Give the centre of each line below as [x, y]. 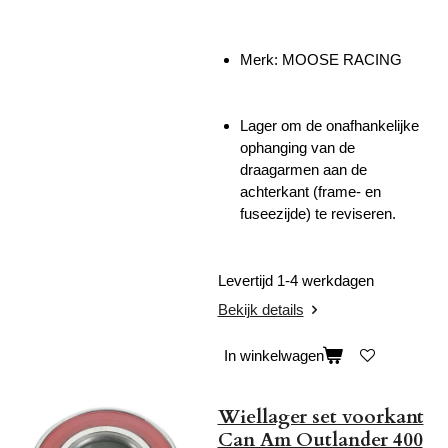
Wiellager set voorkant [320, 416]
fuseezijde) [275, 214]
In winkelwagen [273, 356]
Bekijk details [260, 310]
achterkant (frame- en [310, 192]
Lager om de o [287, 126]
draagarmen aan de [303, 170]
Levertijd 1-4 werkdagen [297, 280]
